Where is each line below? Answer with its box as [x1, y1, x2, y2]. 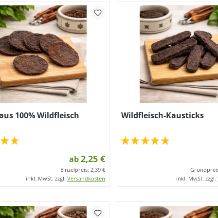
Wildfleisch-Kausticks [121, 110, 204, 121]
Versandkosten [67, 175, 105, 182]
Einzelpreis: [60, 166, 91, 173]
